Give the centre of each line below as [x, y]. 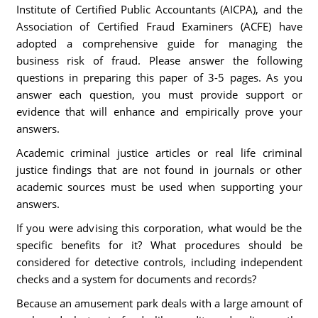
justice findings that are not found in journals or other [159, 170]
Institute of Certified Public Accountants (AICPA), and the [159, 9]
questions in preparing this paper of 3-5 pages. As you [159, 77]
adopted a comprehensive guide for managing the [159, 43]
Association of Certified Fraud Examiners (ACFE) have [159, 26]
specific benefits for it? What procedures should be [159, 245]
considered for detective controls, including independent [159, 262]
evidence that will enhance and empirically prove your [159, 111]
